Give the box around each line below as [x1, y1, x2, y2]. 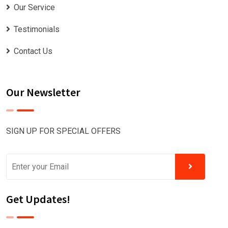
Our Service [14, 3, 55, 13]
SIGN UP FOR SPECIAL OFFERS [6, 126, 121, 136]
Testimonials [14, 24, 60, 35]
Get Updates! [6, 192, 70, 207]
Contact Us [14, 46, 52, 56]
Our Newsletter [6, 85, 80, 100]
